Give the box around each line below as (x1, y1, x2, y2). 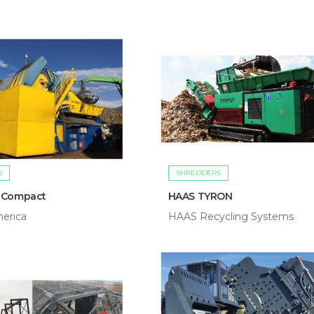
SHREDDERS (175, 168, 221, 178)
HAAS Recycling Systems (168, 210, 294, 224)
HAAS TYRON (168, 190, 233, 203)
